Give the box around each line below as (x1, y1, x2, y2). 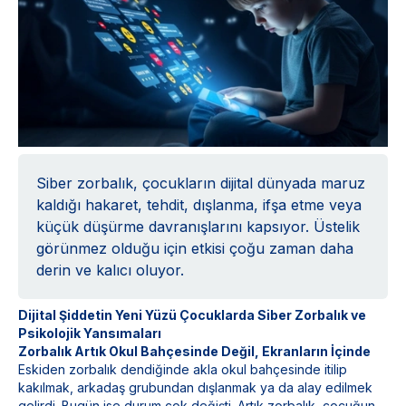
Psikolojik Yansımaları (18, 325, 161, 341)
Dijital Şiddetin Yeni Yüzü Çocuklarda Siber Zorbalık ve (18, 307, 366, 323)
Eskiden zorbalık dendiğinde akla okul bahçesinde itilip (18, 362, 347, 377)
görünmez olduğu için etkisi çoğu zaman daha (36, 239, 353, 257)
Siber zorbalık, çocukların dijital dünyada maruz (36, 174, 365, 192)
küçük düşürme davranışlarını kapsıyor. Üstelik (36, 217, 360, 236)
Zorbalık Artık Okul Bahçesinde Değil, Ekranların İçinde (18, 343, 371, 359)
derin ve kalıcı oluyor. (36, 261, 184, 279)
